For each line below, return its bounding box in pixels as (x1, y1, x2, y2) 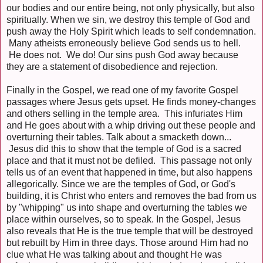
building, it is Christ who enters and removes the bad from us (6, 191, 257, 201)
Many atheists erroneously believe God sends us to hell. (6, 38, 241, 49)
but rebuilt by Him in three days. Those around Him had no (6, 238, 248, 248)
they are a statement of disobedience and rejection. (6, 62, 218, 72)
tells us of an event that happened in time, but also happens (6, 167, 252, 178)
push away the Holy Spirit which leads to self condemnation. (6, 26, 256, 37)
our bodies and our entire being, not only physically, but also (6, 3, 255, 14)
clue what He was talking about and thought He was (6, 249, 222, 260)
